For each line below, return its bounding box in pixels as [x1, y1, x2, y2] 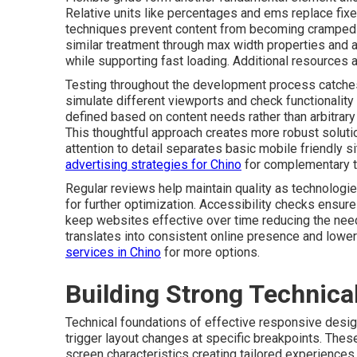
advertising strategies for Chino [65, 157, 241, 172]
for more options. [161, 245, 260, 260]
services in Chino [65, 245, 161, 260]
